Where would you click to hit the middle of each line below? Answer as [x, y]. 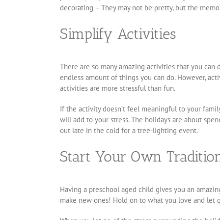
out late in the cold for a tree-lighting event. [129, 131]
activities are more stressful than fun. [118, 88]
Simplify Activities [118, 34]
